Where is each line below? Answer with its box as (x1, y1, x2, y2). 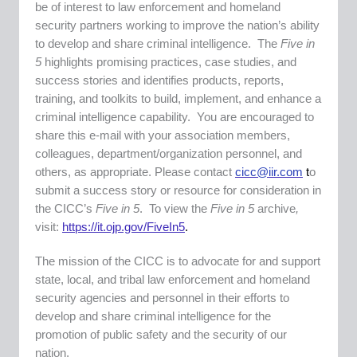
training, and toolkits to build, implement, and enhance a (35, 92, 321, 105)
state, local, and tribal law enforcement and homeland (35, 273, 310, 286)
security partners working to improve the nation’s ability (35, 18, 320, 32)
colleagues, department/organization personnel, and (35, 147, 302, 160)
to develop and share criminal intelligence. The (35, 37, 280, 50)
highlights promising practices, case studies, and (41, 55, 296, 69)
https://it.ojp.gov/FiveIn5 (62, 220, 185, 233)
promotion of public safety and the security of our (35, 328, 287, 341)
